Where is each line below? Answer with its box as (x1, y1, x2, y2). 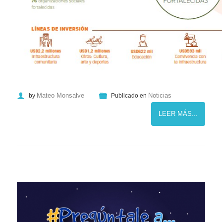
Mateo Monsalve (37, 92, 84, 99)
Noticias (148, 92, 171, 99)
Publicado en (111, 92, 147, 99)
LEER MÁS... (159, 110, 198, 117)
